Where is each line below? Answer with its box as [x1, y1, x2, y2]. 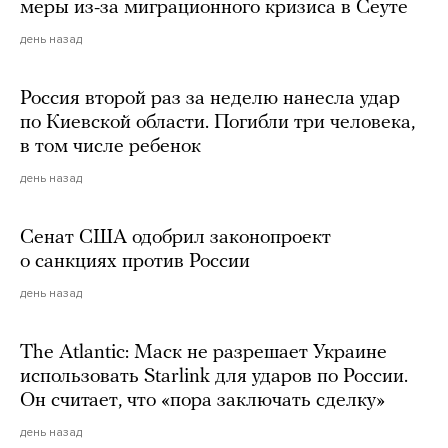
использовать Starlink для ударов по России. [20, 366, 408, 387]
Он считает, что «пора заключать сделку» [20, 390, 385, 411]
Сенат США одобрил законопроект [20, 227, 331, 248]
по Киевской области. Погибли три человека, [20, 112, 415, 133]
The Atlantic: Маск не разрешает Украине [20, 342, 387, 363]
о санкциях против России [20, 251, 250, 272]
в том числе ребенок [20, 136, 201, 157]
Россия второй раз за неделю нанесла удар [20, 88, 400, 109]
